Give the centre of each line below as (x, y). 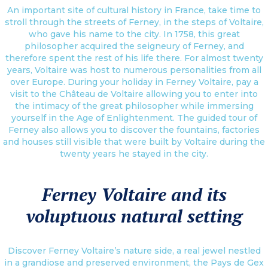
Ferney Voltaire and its (134, 195)
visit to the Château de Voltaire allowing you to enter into (134, 94)
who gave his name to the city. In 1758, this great (134, 34)
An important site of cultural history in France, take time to (134, 10)
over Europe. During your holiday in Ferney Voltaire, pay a (134, 82)
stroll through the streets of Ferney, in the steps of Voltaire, (134, 22)
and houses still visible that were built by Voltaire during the (134, 142)
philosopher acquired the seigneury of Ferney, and (134, 46)
